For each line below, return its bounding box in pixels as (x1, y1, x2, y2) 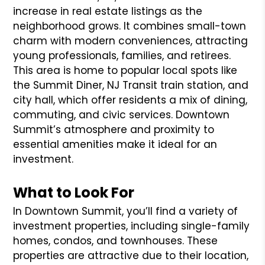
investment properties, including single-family (13, 218, 250, 233)
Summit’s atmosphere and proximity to (13, 122, 215, 137)
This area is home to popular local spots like (13, 63, 238, 77)
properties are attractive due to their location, (13, 248, 249, 263)
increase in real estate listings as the (13, 4, 203, 18)
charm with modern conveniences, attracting (13, 33, 248, 48)
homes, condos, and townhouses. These (13, 233, 218, 248)
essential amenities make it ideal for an (13, 137, 218, 151)
